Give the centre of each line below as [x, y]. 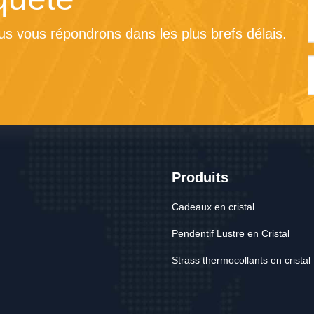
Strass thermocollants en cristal [241, 260]
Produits [200, 178]
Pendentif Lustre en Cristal [231, 234]
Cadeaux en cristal [213, 207]
